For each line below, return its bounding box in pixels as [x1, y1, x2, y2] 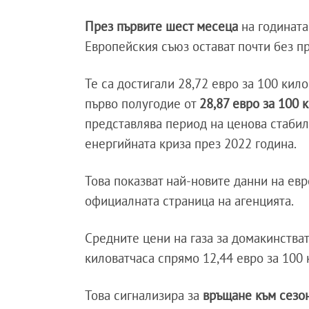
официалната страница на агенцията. [85, 192, 295, 210]
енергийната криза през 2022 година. [85, 135, 297, 152]
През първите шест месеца [85, 18, 239, 35]
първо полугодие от [85, 95, 200, 112]
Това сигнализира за [85, 287, 200, 304]
